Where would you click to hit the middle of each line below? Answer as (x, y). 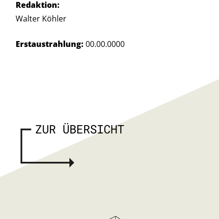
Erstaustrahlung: (50, 44)
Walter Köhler (41, 19)
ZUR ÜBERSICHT (80, 129)
